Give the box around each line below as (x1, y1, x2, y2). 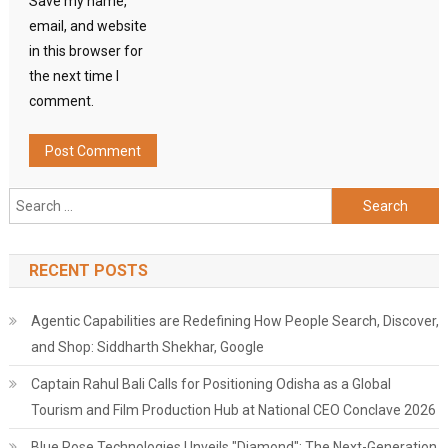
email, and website (28, 18, 147, 35)
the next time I (28, 68, 119, 85)
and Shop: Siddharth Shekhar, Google (30, 339, 264, 356)
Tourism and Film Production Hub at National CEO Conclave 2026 (30, 402, 436, 419)
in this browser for (28, 43, 143, 60)
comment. (28, 93, 94, 110)
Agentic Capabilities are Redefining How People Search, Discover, (30, 313, 439, 330)
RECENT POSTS (28, 261, 148, 281)
